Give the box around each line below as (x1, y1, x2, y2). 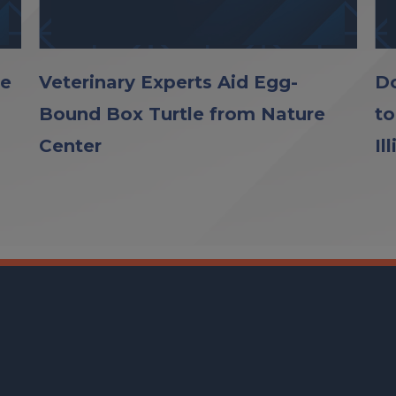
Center (39, 134, 102, 156)
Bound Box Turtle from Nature (39, 103, 325, 125)
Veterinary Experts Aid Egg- (39, 71, 298, 93)
